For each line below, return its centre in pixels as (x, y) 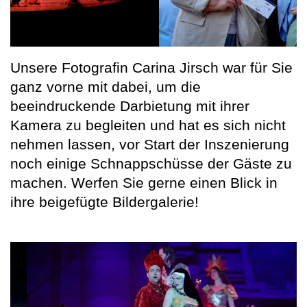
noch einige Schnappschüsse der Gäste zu (151, 163)
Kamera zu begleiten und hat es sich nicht (148, 125)
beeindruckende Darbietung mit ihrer (130, 106)
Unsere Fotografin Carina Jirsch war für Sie (151, 67)
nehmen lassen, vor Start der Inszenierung (150, 144)
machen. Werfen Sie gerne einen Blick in (144, 182)
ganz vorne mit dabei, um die (106, 86)
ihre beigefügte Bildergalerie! (105, 201)
